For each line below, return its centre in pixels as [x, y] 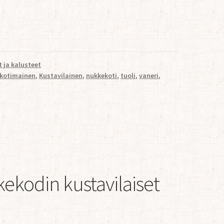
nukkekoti [102, 75]
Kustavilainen [61, 75]
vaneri [149, 75]
